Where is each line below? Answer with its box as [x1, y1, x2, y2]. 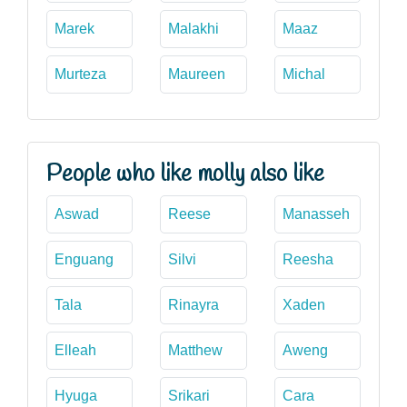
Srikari [168, 387, 211, 403]
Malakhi [168, 20, 220, 36]
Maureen [168, 65, 226, 82]
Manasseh [282, 205, 350, 222]
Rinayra [168, 296, 220, 313]
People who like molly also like [46, 158, 324, 190]
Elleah [55, 342, 96, 358]
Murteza [55, 65, 106, 82]
